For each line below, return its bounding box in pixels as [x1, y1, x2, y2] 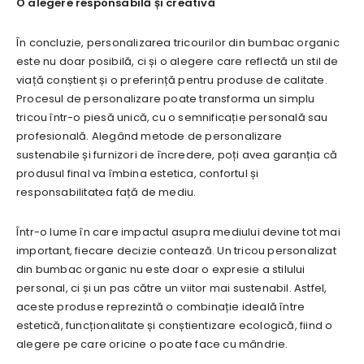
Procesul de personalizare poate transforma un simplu [16, 90, 315, 106]
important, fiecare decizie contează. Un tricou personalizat [16, 242, 336, 258]
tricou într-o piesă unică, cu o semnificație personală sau [16, 109, 328, 125]
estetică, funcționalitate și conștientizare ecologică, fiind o [16, 317, 333, 333]
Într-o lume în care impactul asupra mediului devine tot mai [16, 223, 340, 240]
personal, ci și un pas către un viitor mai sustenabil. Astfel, [16, 279, 327, 296]
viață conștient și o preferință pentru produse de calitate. [16, 71, 327, 88]
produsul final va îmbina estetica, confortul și [16, 165, 259, 181]
